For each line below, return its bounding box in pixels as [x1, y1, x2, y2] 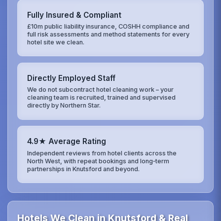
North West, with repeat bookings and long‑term [27, 157, 170, 165]
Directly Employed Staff [27, 74, 116, 83]
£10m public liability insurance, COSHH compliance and [27, 22, 190, 30]
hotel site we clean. [27, 38, 85, 46]
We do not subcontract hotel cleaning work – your [27, 86, 174, 94]
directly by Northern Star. [27, 102, 101, 110]
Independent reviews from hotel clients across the [27, 149, 177, 157]
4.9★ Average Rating [27, 137, 107, 147]
